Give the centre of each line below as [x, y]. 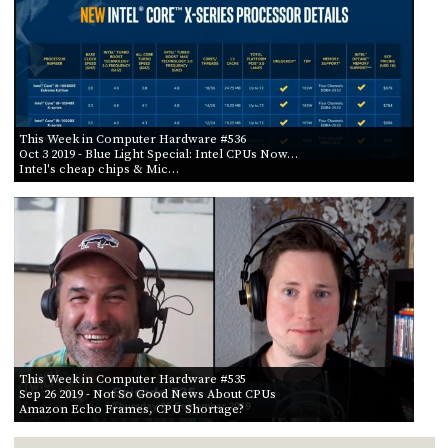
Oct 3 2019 [46, 153]
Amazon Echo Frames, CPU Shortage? [131, 408]
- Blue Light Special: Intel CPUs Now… [186, 153]
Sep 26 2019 [50, 393]
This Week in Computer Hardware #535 [132, 378]
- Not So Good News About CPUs [179, 393]
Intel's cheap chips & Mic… [98, 168]
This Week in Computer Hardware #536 [132, 138]
